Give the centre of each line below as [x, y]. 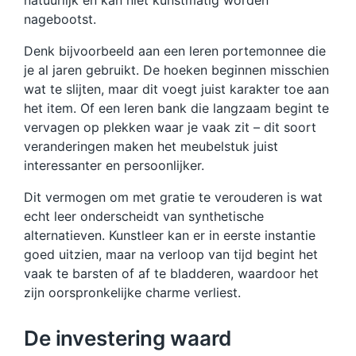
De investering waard [128, 338]
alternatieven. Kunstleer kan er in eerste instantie [170, 235]
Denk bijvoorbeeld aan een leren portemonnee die [175, 50]
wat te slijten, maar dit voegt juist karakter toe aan [176, 89]
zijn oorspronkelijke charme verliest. [132, 292]
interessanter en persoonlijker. [114, 165]
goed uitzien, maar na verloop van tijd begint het [171, 254]
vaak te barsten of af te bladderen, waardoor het [171, 273]
